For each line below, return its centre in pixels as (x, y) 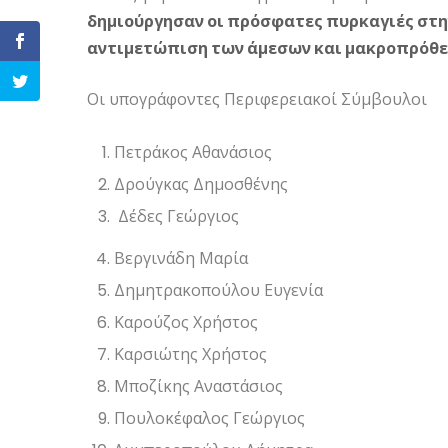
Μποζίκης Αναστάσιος (199, 386)
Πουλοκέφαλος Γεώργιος (210, 418)
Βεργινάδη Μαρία (181, 258)
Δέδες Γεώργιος (177, 216)
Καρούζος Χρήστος (186, 322)
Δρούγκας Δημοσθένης (201, 184)
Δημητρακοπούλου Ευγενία (219, 290)
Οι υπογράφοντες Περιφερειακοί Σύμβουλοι (257, 99)
